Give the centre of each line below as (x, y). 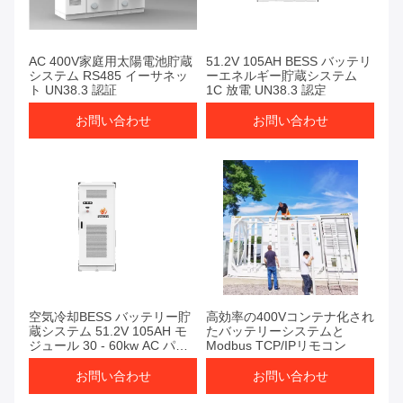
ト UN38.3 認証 (73, 90)
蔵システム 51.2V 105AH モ (108, 331)
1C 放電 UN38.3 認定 (266, 90)
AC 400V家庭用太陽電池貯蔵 (111, 62)
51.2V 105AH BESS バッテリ (289, 62)
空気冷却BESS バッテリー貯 (110, 317)
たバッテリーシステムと (275, 331)
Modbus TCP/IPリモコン (276, 346)
